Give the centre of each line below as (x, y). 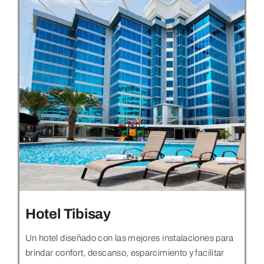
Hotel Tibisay (68, 214)
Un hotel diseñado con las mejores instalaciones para (129, 238)
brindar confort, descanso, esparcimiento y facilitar (125, 253)
